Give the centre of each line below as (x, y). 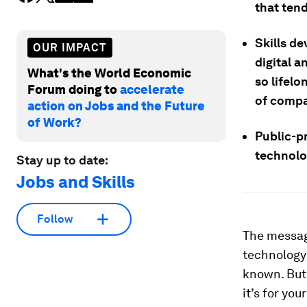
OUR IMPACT (70, 47)
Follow (55, 219)
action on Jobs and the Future (116, 106)
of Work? (54, 122)
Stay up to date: (62, 160)
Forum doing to (74, 89)
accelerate (152, 89)
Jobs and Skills (76, 182)
